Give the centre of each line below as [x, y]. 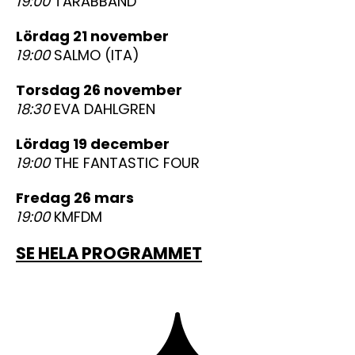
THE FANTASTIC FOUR [125, 162]
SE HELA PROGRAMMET [109, 253]
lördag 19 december [96, 143]
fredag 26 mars [79, 197]
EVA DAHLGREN [103, 109]
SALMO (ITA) [95, 55]
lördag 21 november [96, 36]
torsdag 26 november [104, 90]
